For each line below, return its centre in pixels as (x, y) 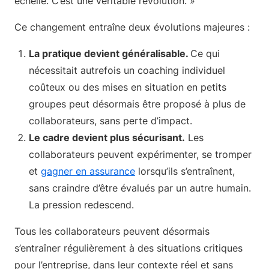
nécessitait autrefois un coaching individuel (127, 70)
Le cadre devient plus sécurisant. (107, 138)
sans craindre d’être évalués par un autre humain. (140, 188)
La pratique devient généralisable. (110, 53)
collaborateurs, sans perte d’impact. (110, 121)
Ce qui (205, 53)
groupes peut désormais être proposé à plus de (137, 104)
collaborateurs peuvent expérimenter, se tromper (140, 154)
